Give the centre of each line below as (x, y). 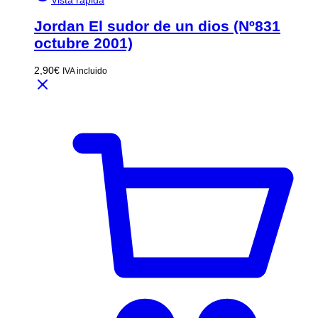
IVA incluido (85, 70)
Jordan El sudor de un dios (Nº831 (157, 26)
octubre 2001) (83, 43)
